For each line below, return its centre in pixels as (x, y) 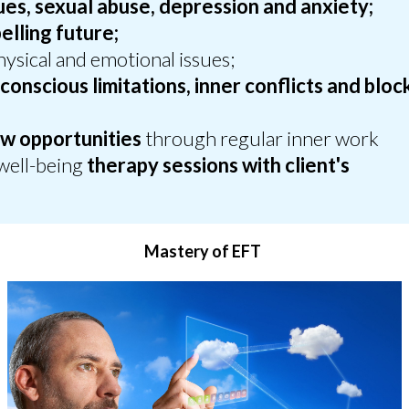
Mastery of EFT (203, 251)
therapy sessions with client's (218, 164)
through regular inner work (260, 138)
